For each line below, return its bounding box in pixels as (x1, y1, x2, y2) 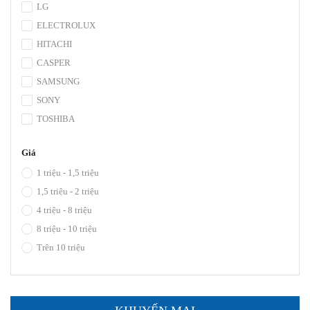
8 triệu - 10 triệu (35, 224, 97, 234)
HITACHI (35, 39, 72, 49)
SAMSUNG (35, 76, 80, 86)
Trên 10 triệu (35, 242, 85, 253)
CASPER (35, 57, 71, 68)
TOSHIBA (35, 113, 75, 124)
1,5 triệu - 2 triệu (35, 186, 99, 197)
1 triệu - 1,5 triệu (35, 167, 99, 178)
